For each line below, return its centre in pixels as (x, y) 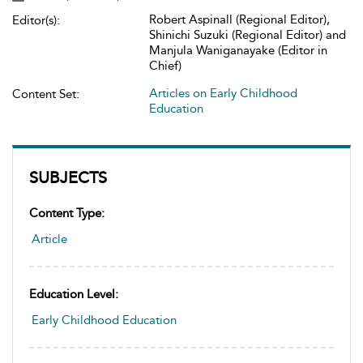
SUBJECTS (68, 177)
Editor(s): (36, 20)
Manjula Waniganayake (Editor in (238, 50)
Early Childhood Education (104, 320)
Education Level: (74, 294)
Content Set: (46, 94)
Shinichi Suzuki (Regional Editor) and (248, 35)
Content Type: (67, 213)
